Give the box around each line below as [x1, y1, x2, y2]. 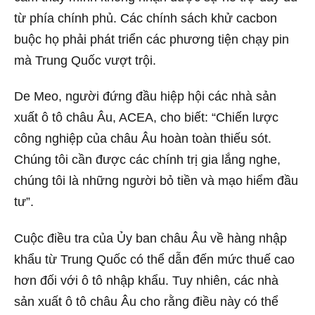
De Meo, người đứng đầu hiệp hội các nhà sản [14, 89, 276, 104]
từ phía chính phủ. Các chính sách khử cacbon [14, 11, 277, 25]
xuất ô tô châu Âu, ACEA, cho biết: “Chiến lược [14, 110, 278, 125]
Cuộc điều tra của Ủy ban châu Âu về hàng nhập [14, 231, 287, 245]
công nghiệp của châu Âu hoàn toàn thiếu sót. [14, 131, 271, 146]
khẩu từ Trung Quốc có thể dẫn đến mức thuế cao [14, 252, 295, 266]
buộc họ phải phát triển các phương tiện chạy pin [14, 32, 289, 46]
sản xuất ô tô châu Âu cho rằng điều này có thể [14, 294, 278, 309]
